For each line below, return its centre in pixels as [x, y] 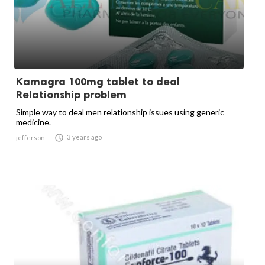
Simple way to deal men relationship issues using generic [120, 112]
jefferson [30, 138]
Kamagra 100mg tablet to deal [98, 82]
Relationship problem [71, 95]
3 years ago [84, 137]
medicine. [33, 122]
